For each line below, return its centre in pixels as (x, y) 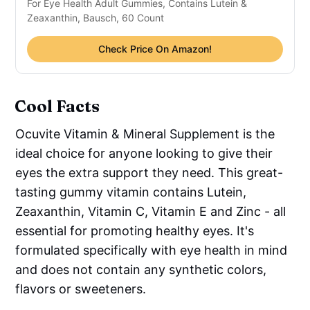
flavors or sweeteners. (81, 289)
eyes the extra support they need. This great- (149, 172)
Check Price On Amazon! (155, 48)
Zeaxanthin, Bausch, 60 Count (96, 17)
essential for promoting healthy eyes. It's (135, 230)
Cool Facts (57, 106)
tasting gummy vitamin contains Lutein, (131, 192)
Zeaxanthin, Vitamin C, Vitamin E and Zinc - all (151, 211)
